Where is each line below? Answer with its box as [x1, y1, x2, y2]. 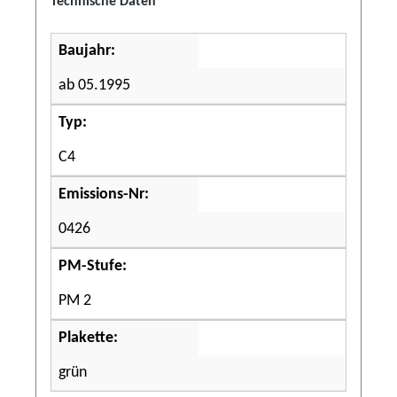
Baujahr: [58, 43, 115, 59]
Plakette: [58, 330, 118, 346]
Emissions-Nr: [58, 186, 149, 203]
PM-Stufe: [58, 258, 127, 275]
